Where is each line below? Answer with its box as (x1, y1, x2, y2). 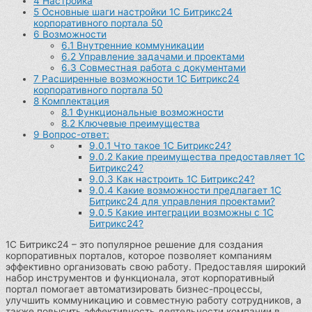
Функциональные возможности (73, 107, 224, 118)
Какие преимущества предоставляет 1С (113, 151, 305, 163)
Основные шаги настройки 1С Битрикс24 (39, 6, 233, 18)
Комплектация (39, 95, 109, 107)
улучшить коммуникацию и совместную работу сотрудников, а (6, 294, 302, 306)
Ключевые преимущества (75, 118, 200, 130)
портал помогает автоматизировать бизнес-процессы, (6, 283, 263, 295)
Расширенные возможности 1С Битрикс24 (39, 73, 240, 85)
